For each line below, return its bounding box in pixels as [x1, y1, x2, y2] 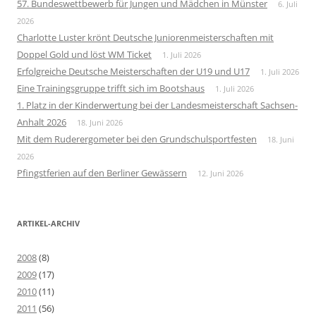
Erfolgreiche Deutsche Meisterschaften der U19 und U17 [17, 65, 250, 78]
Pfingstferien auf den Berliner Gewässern [17, 166, 187, 179]
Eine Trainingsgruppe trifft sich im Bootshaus [17, 82, 205, 95]
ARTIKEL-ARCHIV [17, 218, 80, 229]
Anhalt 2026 [17, 116, 66, 128]
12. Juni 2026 [197, 168, 243, 178]
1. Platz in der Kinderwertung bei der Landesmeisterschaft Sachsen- [17, 99, 298, 111]
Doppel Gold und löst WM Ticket [17, 48, 152, 61]
